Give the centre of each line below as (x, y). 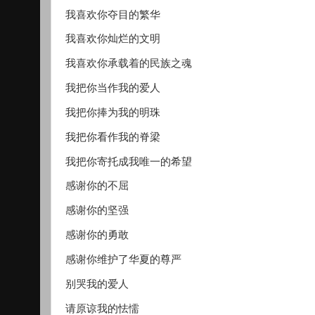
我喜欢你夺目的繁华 (113, 14)
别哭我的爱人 (97, 284)
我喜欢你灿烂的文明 (113, 39)
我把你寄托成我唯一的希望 (129, 161)
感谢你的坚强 (97, 211)
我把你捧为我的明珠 (113, 112)
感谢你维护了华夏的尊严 (123, 259)
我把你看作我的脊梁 (113, 137)
